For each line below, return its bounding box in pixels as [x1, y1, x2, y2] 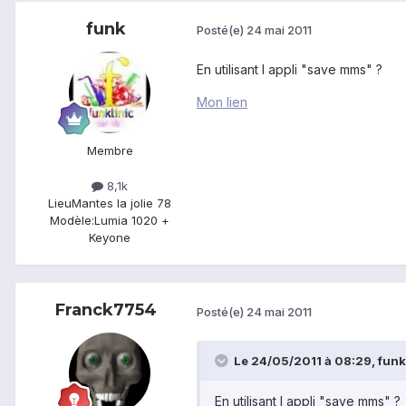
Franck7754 [55, 300, 157, 321]
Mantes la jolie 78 [72, 196, 171, 211]
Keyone [89, 230, 130, 246]
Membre [86, 142, 133, 158]
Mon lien [197, 93, 247, 110]
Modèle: [50, 213, 94, 228]
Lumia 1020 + [94, 213, 169, 228]
